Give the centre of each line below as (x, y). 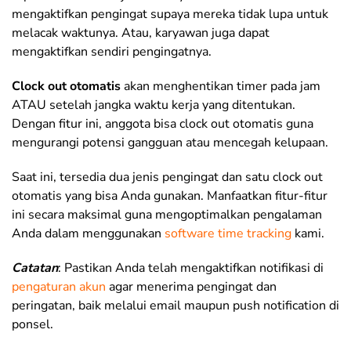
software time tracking (228, 233)
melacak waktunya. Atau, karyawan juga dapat (141, 33)
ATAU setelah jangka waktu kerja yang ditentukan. (154, 105)
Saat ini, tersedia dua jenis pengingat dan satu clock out (167, 177)
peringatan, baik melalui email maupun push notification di (175, 306)
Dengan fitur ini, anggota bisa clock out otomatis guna (163, 124)
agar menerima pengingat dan (191, 287)
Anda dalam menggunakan (88, 233)
